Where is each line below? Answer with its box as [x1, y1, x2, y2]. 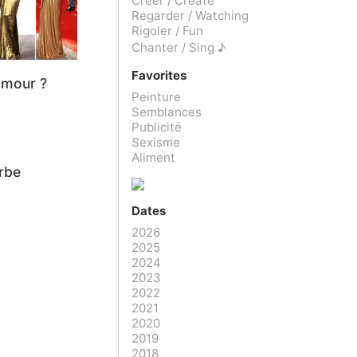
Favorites [131, 67, 187, 83]
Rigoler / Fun [131, 22, 203, 38]
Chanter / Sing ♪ [131, 39, 226, 55]
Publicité [131, 119, 182, 135]
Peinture [131, 88, 181, 104]
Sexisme [131, 134, 180, 150]
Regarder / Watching [131, 7, 249, 23]
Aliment [131, 149, 175, 165]
